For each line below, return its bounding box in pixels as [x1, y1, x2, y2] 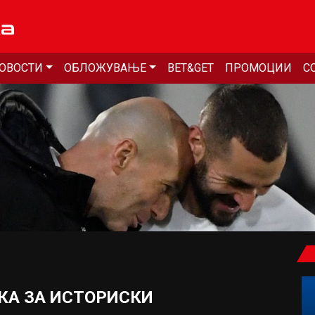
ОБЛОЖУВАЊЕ [64, 61, 146, 75]
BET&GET [167, 61, 214, 75]
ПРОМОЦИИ [224, 61, 292, 75]
